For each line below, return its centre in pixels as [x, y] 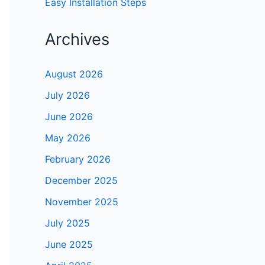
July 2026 [67, 96]
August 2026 [74, 74]
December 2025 [81, 181]
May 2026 [68, 138]
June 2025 [69, 245]
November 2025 [82, 202]
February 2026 [78, 159]
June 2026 [69, 117]
